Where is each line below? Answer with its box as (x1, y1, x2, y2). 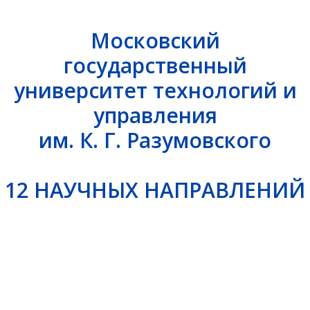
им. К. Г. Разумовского (39, 126, 271, 154)
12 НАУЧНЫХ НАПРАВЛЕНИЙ (5, 176, 305, 204)
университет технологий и (13, 76, 297, 104)
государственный (63, 51, 247, 80)
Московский (90, 26, 220, 55)
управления (93, 101, 217, 129)
